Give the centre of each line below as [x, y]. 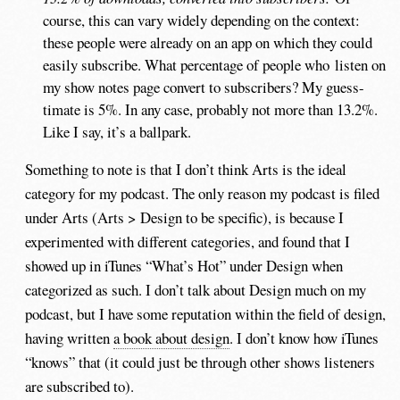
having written [70, 338]
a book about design [172, 338]
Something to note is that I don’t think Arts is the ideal [186, 170]
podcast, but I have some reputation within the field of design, [206, 314]
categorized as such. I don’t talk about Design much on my [196, 290]
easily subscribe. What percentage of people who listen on [215, 64]
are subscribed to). [80, 387]
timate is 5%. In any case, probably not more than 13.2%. [211, 109]
